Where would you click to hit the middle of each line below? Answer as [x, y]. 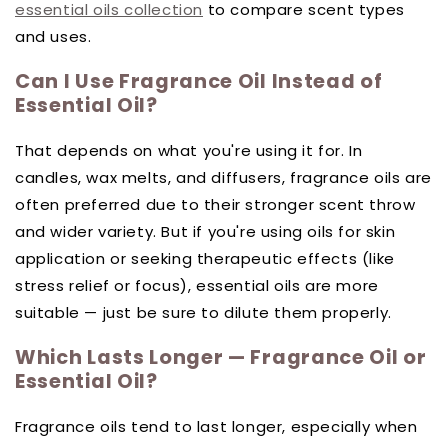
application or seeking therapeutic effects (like [205, 258]
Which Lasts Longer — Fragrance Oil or [221, 357]
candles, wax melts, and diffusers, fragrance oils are [223, 177]
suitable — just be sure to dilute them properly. [203, 312]
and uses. [53, 36]
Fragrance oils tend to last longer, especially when [216, 426]
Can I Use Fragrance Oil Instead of [199, 81]
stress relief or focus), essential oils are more [197, 285]
